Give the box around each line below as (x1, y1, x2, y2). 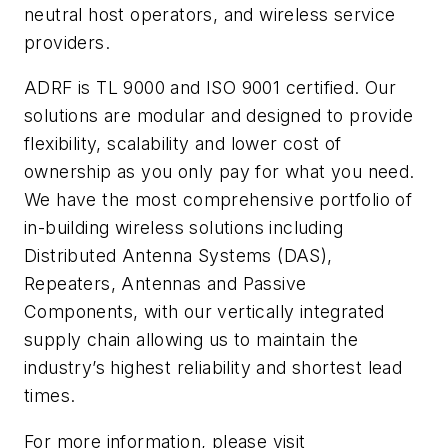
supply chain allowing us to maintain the (24, 329, 358, 351)
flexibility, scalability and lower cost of (24, 133, 342, 155)
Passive (237, 273, 307, 295)
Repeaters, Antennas (24, 273, 207, 295)
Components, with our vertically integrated (24, 301, 385, 323)
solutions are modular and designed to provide (24, 105, 413, 127)
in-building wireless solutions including (24, 217, 343, 239)
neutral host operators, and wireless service (24, 3, 396, 25)
